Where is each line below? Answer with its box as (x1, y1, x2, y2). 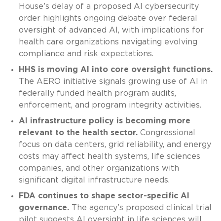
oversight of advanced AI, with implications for (18, 26, 204, 34)
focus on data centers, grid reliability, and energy (18, 140, 211, 148)
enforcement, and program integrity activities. (18, 101, 201, 109)
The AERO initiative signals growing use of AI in (18, 77, 208, 85)
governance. (18, 203, 69, 212)
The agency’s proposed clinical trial (69, 203, 212, 212)
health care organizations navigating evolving (18, 37, 197, 46)
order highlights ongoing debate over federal (18, 14, 197, 22)
